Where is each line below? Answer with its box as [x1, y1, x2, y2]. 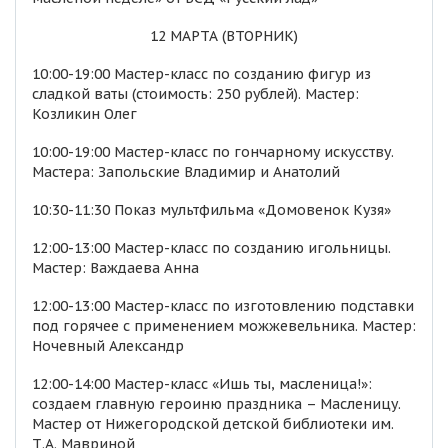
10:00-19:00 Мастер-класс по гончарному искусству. [32, 143, 394, 161]
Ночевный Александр [32, 337, 184, 355]
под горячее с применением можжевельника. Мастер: [32, 317, 416, 335]
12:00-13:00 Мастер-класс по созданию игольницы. [32, 239, 391, 257]
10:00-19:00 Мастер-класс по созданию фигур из [32, 65, 371, 83]
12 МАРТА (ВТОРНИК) [150, 27, 298, 45]
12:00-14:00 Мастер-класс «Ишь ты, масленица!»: [32, 375, 372, 393]
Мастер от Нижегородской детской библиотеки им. [32, 415, 394, 433]
